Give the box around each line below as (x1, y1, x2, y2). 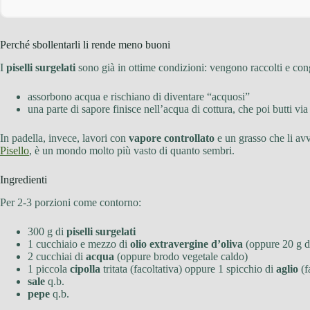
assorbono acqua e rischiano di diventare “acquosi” (28, 90, 250, 102)
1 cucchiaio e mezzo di (28, 237, 130, 250)
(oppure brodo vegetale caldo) (114, 250, 248, 262)
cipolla (70, 262, 100, 275)
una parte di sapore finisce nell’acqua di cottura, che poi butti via (28, 102, 308, 115)
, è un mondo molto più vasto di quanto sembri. (29, 144, 235, 156)
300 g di (28, 225, 66, 237)
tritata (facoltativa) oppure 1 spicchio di (100, 262, 276, 275)
